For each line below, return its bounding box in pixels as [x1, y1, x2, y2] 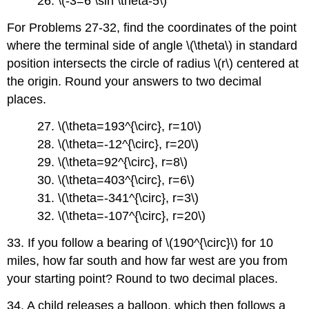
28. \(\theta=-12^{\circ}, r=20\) [37, 137, 199, 151]
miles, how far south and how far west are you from [7, 253, 288, 268]
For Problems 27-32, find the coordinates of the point [7, 21, 297, 35]
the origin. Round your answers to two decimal [7, 74, 262, 89]
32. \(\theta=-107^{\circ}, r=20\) [37, 208, 206, 223]
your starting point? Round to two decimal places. [7, 271, 279, 286]
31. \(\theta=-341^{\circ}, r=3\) [37, 190, 199, 205]
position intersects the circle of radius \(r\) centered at [7, 57, 299, 71]
